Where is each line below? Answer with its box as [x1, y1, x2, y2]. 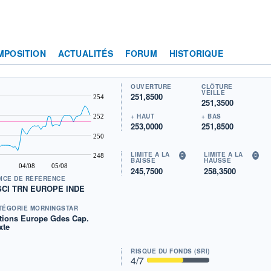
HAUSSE [204, 156, 232, 165]
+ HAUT [131, 111, 155, 120]
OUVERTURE [131, 82, 172, 91]
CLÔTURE [201, 82, 233, 91]
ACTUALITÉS [57, 47, 113, 59]
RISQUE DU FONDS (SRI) [131, 246, 210, 255]
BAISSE [131, 156, 156, 165]
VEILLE [201, 88, 226, 97]
